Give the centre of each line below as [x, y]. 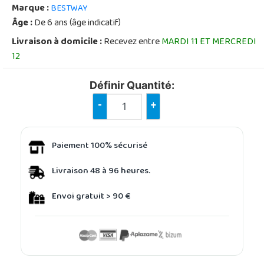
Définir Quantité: [132, 85]
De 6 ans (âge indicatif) [77, 23]
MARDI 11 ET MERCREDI [209, 42]
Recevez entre [132, 42]
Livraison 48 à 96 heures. [101, 172]
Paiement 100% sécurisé [100, 146]
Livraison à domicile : [57, 42]
